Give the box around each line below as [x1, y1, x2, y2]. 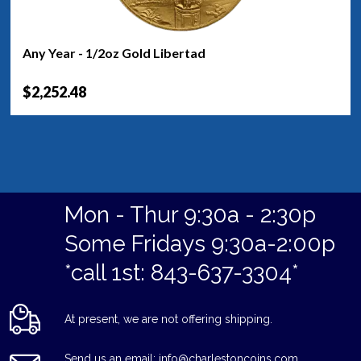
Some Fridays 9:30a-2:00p [64, 230, 335, 258]
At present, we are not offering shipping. [64, 313, 272, 326]
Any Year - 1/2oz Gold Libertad [23, 45, 205, 60]
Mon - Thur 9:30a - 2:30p [64, 201, 316, 229]
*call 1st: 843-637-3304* [64, 259, 299, 287]
